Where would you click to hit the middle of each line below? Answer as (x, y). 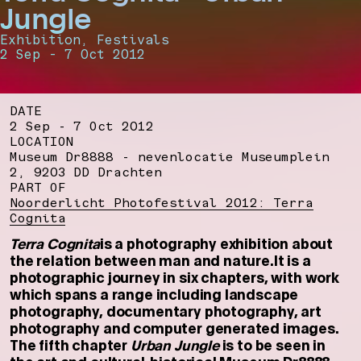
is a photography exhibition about (216, 244)
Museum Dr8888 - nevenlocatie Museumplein (170, 157)
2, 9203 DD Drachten (86, 172)
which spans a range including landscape (154, 295)
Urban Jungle (176, 345)
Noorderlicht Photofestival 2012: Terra (162, 203)
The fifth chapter (70, 345)
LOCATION (42, 142)
